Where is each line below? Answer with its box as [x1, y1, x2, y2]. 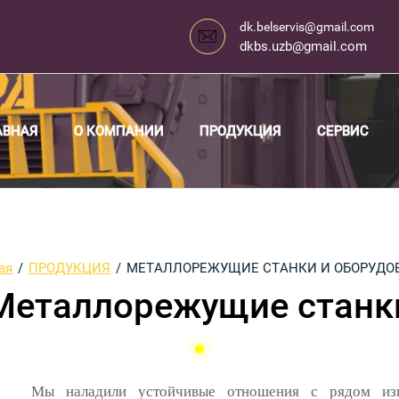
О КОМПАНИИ [74, 123, 164, 139]
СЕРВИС [317, 123, 369, 139]
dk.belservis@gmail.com [239, 19, 374, 34]
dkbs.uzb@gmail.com [239, 37, 367, 54]
